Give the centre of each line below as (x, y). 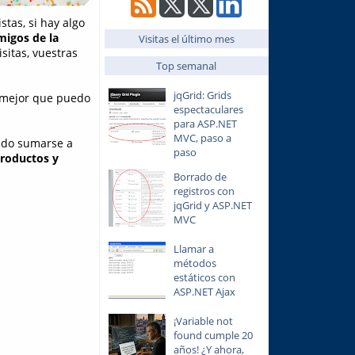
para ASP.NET (205, 124)
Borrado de (200, 176)
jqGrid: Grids (202, 95)
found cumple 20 (213, 335)
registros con (204, 191)
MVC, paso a (202, 138)
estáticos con (204, 277)
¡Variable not (203, 321)
